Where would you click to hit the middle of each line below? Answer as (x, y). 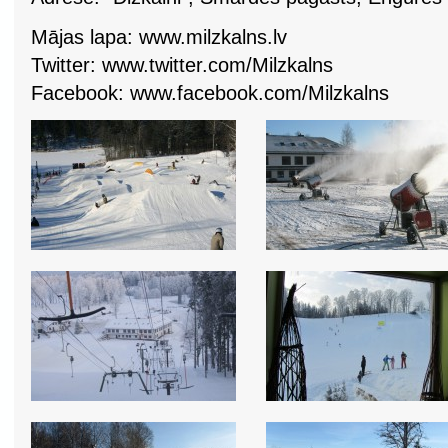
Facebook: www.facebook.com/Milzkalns (210, 93)
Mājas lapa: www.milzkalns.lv (159, 37)
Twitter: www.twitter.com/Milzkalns (182, 65)
